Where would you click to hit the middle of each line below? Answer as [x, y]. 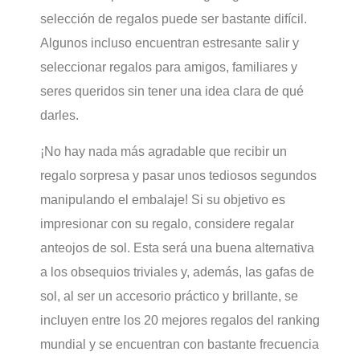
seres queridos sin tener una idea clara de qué [172, 92]
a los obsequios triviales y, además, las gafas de [177, 272]
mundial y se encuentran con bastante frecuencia [180, 344]
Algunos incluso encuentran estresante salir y [170, 43]
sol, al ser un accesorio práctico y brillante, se [169, 296]
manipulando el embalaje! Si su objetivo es [163, 199]
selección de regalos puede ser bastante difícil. [174, 19]
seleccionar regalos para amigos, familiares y [169, 67]
